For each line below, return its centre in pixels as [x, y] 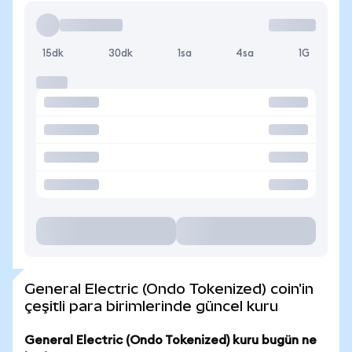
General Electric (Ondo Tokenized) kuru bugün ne [170, 340]
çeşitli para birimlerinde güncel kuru [151, 306]
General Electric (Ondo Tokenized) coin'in [169, 289]
